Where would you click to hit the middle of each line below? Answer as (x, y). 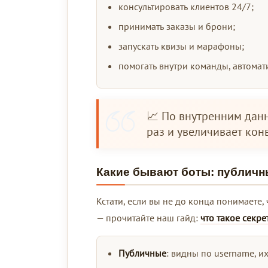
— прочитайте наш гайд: (148, 217)
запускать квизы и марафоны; (181, 46)
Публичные (142, 253)
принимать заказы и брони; (177, 26)
